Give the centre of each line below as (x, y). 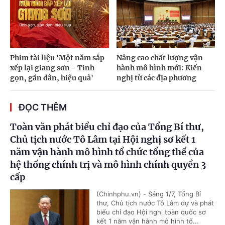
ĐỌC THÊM (43, 107)
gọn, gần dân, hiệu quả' (52, 78)
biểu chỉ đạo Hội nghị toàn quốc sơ (151, 212)
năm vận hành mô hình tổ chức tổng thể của (107, 152)
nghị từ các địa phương (156, 78)
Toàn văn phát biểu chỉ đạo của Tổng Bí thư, (107, 127)
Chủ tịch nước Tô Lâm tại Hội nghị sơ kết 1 (103, 140)
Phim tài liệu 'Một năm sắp (57, 58)
